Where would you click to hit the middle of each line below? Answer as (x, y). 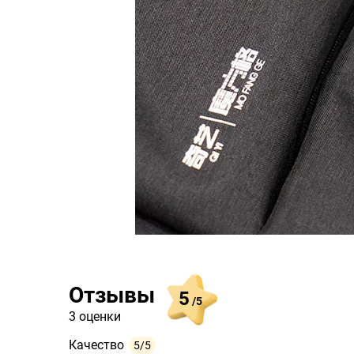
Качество (96, 345)
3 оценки (95, 316)
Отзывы (112, 295)
